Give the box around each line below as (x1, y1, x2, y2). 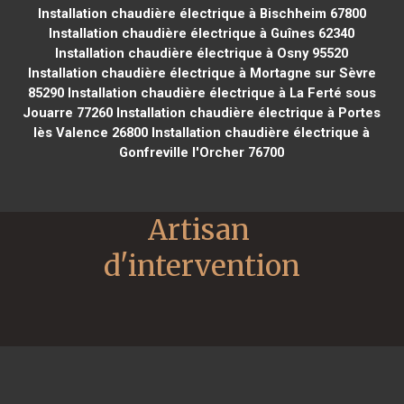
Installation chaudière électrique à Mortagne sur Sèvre (27, 64, 376, 81)
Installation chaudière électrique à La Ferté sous (63, 84, 376, 101)
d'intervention (104, 247, 300, 284)
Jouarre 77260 (23, 104, 114, 121)
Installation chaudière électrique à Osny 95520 (55, 44, 349, 61)
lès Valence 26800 (33, 124, 149, 141)
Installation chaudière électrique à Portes (113, 104, 381, 121)
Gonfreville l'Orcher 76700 (119, 143, 285, 161)
